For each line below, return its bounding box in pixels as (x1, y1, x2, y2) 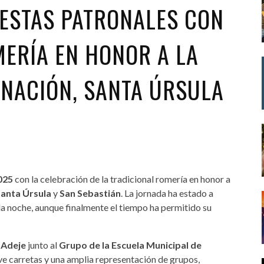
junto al (28, 239, 57, 250)
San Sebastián (58, 187, 121, 199)
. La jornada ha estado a (121, 187, 213, 199)
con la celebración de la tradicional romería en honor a (15, 173, 230, 184)
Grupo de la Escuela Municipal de (57, 239, 202, 250)
